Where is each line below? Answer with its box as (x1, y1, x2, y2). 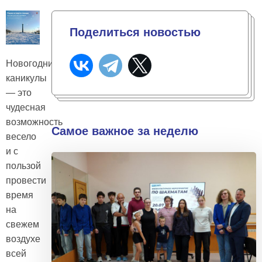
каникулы (6, 73, 47, 83)
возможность (6, 116, 63, 127)
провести (6, 175, 46, 185)
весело (6, 131, 36, 142)
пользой (6, 160, 41, 171)
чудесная (6, 102, 46, 112)
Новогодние (6, 58, 58, 68)
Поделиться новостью (70, 25, 201, 39)
